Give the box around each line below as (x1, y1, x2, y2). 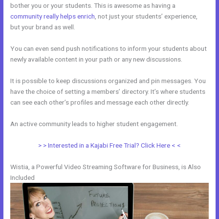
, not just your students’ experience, (95, 12, 198, 21)
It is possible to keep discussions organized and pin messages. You (10, 76, 206, 85)
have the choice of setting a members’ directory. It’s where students (10, 87, 206, 95)
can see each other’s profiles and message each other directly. (10, 98, 190, 106)
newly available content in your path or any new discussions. (10, 55, 183, 63)
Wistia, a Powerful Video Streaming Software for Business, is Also (10, 162, 201, 171)
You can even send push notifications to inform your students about (10, 44, 207, 52)
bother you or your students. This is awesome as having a (10, 1, 176, 10)
